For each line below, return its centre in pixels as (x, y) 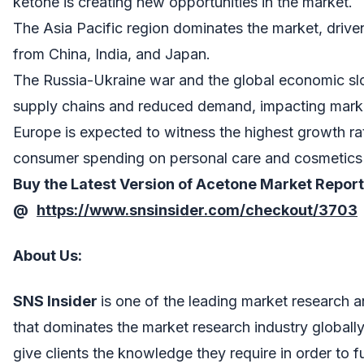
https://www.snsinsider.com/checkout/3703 (197, 210)
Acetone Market (256, 184)
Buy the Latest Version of (104, 184)
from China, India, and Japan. (112, 54)
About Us (45, 255)
